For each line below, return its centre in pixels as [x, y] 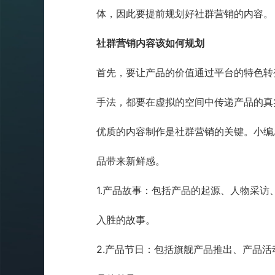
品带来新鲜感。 [131, 161]
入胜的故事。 [126, 220]
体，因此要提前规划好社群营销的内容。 [185, 14]
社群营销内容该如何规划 [150, 43]
